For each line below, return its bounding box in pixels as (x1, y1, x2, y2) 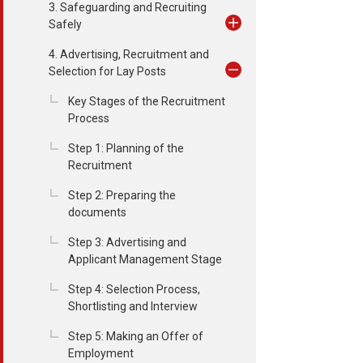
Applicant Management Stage (68, 253, 222, 266)
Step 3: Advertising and (68, 236, 186, 249)
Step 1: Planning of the (68, 142, 184, 155)
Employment (68, 347, 134, 360)
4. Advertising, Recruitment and (49, 48, 209, 61)
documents (68, 206, 126, 219)
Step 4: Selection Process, (68, 283, 200, 296)
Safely (49, 18, 82, 31)
